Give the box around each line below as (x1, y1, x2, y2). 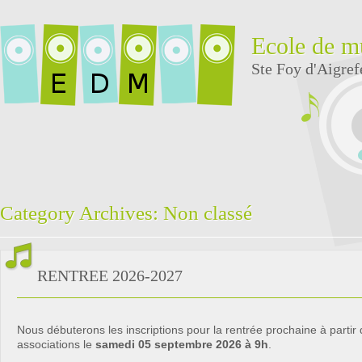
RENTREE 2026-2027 (37, 267, 183, 284)
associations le (17, 338, 95, 351)
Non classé (163, 202, 252, 224)
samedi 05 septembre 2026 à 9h (95, 338, 268, 351)
